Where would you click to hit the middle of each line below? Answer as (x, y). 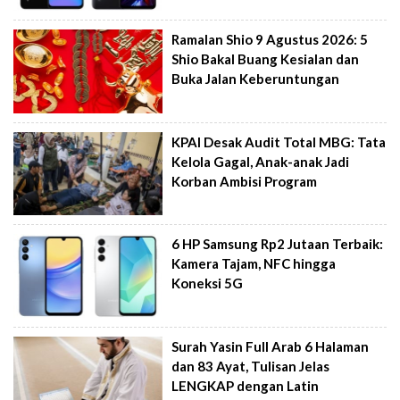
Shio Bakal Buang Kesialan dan (266, 59)
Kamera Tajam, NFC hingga (254, 264)
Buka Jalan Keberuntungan (256, 79)
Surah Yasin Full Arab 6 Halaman (271, 346)
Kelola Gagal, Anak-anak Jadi (261, 161)
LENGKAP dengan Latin (246, 386)
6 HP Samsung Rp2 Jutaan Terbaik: (278, 244)
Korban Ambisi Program (245, 181)
